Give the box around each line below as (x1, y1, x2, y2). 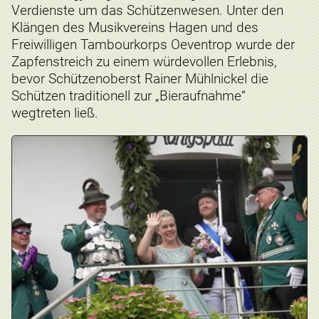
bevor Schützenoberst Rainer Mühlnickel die (11, 70, 268, 87)
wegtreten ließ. (11, 104, 98, 121)
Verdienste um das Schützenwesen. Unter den (11, 1, 283, 19)
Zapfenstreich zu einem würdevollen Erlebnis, (11, 53, 277, 70)
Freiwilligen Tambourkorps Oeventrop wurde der (11, 36, 295, 53)
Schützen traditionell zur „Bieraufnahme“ (11, 87, 246, 104)
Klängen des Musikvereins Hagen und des (11, 19, 258, 36)
